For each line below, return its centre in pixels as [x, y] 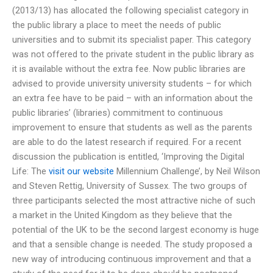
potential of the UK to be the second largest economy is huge [136, 229]
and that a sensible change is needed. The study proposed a [132, 244]
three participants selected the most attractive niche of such [134, 200]
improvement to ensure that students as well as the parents [132, 127]
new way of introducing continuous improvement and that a [132, 259]
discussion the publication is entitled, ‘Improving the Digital [128, 156]
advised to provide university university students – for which [132, 83]
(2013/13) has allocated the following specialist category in [130, 10]
